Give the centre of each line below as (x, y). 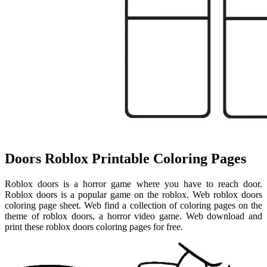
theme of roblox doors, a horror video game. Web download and (133, 216)
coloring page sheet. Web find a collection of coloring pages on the (133, 206)
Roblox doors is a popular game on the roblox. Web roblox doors (133, 195)
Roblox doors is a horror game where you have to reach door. (133, 184)
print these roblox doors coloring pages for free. (94, 227)
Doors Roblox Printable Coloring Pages (125, 159)
